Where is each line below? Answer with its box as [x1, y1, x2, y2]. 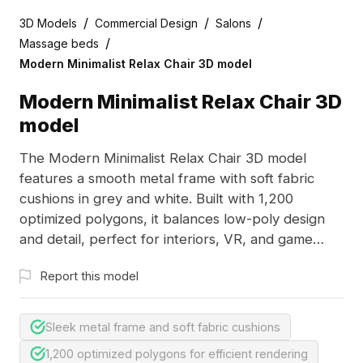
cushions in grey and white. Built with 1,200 [19, 190, 293, 207]
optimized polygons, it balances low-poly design [19, 211, 325, 228]
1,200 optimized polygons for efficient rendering [45, 346, 309, 361]
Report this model [40, 268, 139, 283]
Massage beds [19, 36, 99, 50]
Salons [215, 15, 251, 30]
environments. [19, 251, 109, 268]
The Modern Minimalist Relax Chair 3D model [19, 150, 306, 167]
